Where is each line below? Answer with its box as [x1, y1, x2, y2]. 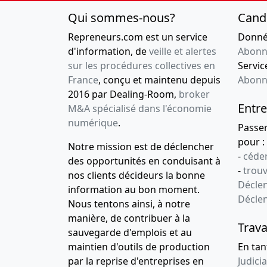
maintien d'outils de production [68, 240, 210, 254]
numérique [68, 116, 118, 130]
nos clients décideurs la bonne [68, 169, 205, 182]
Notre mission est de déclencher [68, 140, 214, 154]
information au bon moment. [68, 183, 200, 197]
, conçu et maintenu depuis [98, 73, 221, 87]
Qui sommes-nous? [68, 10, 175, 26]
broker [179, 88, 210, 101]
